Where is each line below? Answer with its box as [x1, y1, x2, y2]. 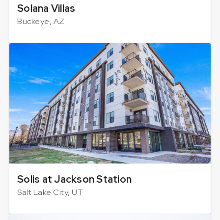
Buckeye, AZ [17, 16, 65, 27]
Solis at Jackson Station [17, 173, 132, 186]
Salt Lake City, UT [17, 187, 83, 198]
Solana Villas [17, 2, 76, 15]
